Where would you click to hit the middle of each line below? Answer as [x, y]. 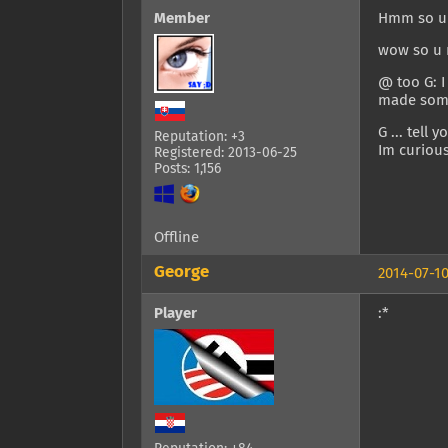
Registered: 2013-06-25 [225, 153]
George [181, 273]
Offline [176, 238]
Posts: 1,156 [187, 169]
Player [175, 314]
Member [182, 19]
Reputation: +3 [199, 137]
